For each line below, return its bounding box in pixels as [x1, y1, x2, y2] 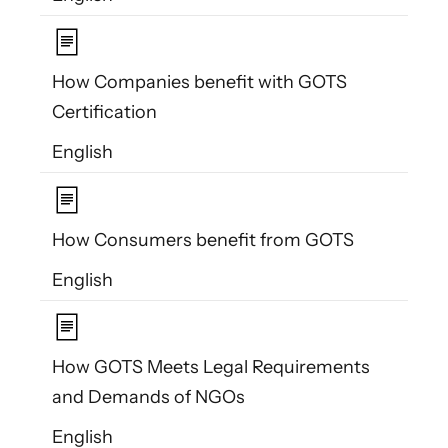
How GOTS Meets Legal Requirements [52, 355, 370, 378]
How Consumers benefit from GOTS [52, 228, 354, 251]
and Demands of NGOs [52, 385, 245, 408]
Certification [52, 101, 157, 124]
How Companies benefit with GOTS [52, 71, 347, 94]
